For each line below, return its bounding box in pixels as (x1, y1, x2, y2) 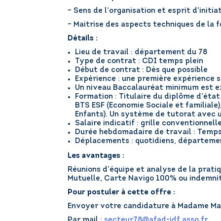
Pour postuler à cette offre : (68, 189, 175, 196)
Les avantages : (68, 152, 124, 160)
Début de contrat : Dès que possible (75, 67, 208, 74)
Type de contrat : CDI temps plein (75, 58, 203, 65)
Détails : (68, 35, 98, 42)
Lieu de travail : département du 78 (75, 49, 207, 56)
